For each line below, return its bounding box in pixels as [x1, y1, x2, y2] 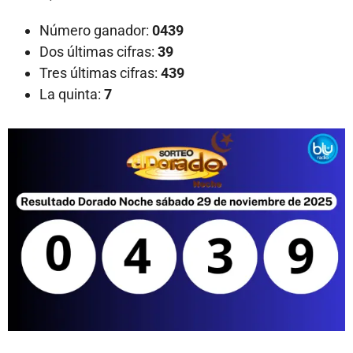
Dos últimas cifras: [39, 43, 154, 61]
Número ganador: [39, 22, 149, 39]
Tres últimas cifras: [39, 65, 158, 82]
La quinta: [39, 86, 104, 103]
